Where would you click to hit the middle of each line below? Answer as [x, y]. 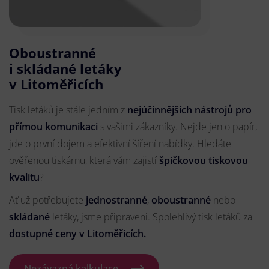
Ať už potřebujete [47, 200]
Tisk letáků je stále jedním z [68, 110]
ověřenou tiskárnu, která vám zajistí [84, 160]
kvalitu [24, 177]
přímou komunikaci [53, 127]
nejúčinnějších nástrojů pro [189, 110]
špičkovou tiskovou [204, 160]
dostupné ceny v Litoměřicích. [77, 234]
